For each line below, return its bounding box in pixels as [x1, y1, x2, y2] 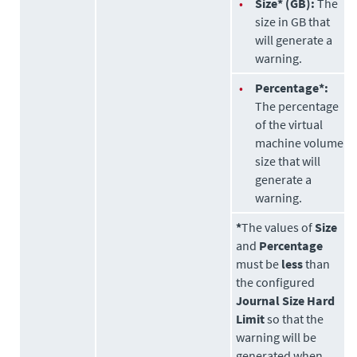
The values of [241, 219, 316, 235]
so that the [265, 311, 324, 327]
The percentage [255, 98, 339, 114]
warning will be [236, 329, 317, 345]
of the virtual [255, 116, 324, 132]
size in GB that [255, 14, 331, 29]
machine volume [255, 135, 344, 151]
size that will [255, 153, 321, 169]
